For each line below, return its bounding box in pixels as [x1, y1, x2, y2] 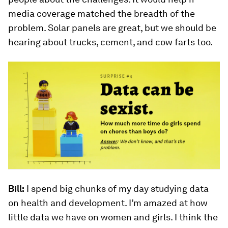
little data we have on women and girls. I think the [8, 211, 218, 222]
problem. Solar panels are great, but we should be [8, 22, 216, 34]
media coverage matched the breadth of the [8, 8, 195, 19]
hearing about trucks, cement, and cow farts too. [8, 37, 213, 48]
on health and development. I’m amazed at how [8, 197, 208, 208]
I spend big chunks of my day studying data [24, 183, 209, 194]
